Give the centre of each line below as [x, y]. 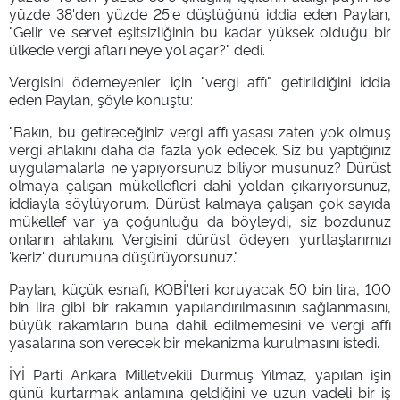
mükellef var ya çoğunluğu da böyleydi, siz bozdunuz [200, 220]
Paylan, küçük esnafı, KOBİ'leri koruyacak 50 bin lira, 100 [200, 288]
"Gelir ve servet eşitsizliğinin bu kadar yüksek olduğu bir [200, 31]
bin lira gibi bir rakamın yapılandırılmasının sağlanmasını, [200, 306]
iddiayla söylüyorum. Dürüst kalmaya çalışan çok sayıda [200, 202]
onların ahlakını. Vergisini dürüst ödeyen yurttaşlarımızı [200, 238]
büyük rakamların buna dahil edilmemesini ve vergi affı [200, 324]
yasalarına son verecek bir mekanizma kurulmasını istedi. [194, 342]
